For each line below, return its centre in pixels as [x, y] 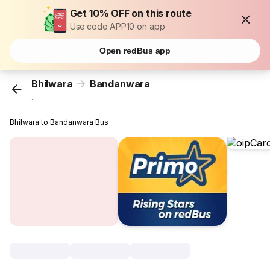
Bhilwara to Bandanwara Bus [59, 122]
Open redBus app [135, 51]
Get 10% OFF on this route [131, 13]
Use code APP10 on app [117, 26]
